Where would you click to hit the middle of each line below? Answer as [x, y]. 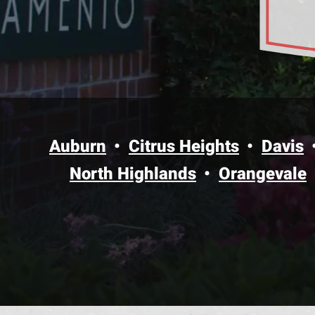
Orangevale [263, 173]
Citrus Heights [184, 146]
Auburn [78, 146]
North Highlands [133, 173]
